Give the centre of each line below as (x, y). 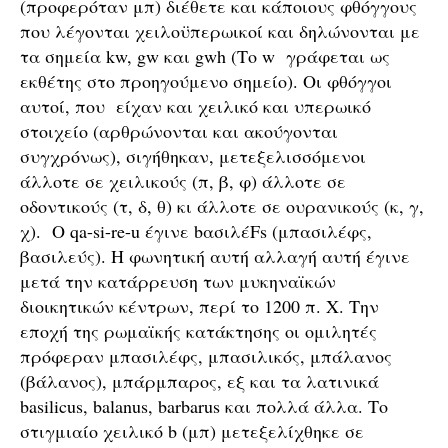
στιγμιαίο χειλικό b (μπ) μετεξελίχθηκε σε (192, 431)
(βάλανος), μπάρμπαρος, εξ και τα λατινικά (199, 381)
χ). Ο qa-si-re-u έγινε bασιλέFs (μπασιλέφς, (196, 231)
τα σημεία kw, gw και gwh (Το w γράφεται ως (205, 56)
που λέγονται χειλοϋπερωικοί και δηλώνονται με (220, 31)
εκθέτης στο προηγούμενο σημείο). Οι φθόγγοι (206, 81)
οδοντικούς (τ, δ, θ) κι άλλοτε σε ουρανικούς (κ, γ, (222, 206)
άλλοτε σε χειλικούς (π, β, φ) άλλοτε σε (183, 181)
